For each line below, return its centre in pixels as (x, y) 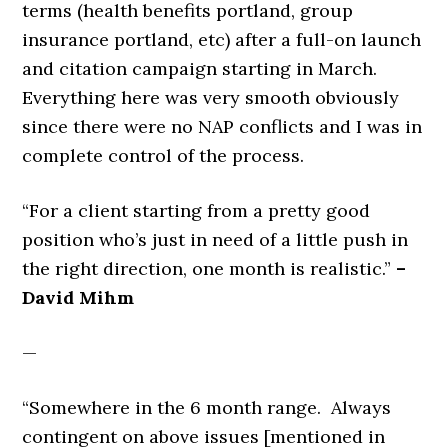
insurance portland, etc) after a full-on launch (222, 39)
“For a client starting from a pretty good (196, 210)
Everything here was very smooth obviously (211, 97)
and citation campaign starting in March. (202, 68)
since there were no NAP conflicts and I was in (222, 126)
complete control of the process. (163, 155)
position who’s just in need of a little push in (215, 239)
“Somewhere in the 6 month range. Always (207, 407)
